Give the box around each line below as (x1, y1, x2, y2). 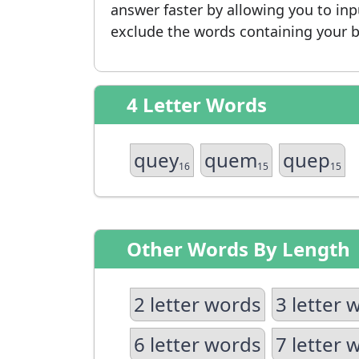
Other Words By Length (127, 236, 350, 262)
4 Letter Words (127, 91, 267, 118)
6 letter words (134, 331, 261, 357)
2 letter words (134, 291, 261, 317)
